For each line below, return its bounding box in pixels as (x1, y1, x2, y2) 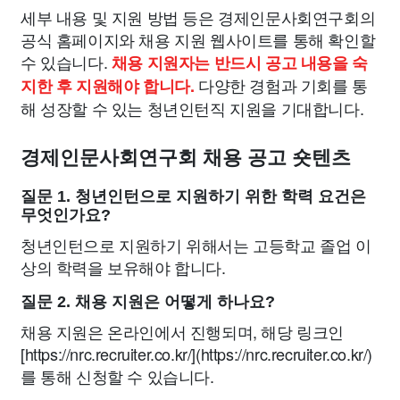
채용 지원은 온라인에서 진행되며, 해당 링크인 (21, 320, 345, 343)
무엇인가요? (21, 206, 111, 224)
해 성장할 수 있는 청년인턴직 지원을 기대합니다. (21, 96, 364, 120)
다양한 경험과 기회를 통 (194, 73, 368, 96)
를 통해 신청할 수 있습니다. (21, 364, 214, 387)
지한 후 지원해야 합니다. (21, 74, 195, 97)
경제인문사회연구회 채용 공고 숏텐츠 (21, 146, 351, 169)
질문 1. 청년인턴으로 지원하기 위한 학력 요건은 (21, 187, 366, 205)
